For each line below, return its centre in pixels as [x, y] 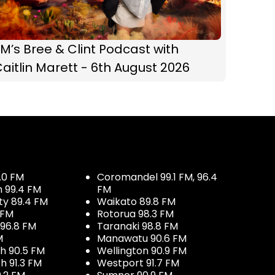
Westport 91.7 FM [138, 263]
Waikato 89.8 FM [136, 201]
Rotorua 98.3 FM [135, 214]
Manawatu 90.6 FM [142, 238]
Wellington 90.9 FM [142, 250]
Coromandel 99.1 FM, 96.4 [157, 177]
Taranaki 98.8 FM [137, 226]
